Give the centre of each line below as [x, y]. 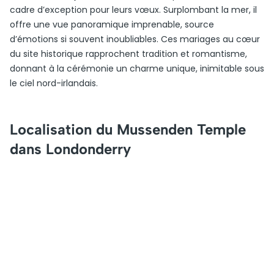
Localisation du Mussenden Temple [128, 129]
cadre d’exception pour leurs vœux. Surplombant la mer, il [133, 10]
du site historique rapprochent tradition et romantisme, [128, 54]
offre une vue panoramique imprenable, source [112, 24]
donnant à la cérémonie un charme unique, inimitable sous [137, 68]
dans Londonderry [70, 149]
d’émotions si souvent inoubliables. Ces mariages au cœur [135, 39]
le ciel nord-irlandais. [54, 83]
